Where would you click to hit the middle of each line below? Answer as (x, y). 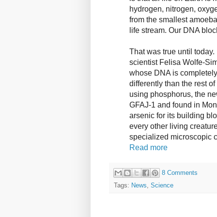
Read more (148, 147)
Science (162, 186)
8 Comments (180, 172)
